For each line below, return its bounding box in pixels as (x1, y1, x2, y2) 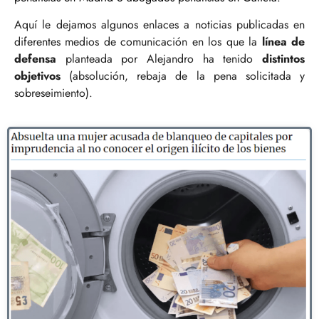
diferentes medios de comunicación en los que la (14, 33, 262, 51)
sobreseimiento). (14, 85, 93, 102)
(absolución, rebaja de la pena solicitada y (61, 68, 305, 85)
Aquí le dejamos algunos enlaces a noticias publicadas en (14, 16, 305, 33)
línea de (261, 33, 305, 51)
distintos (262, 51, 305, 68)
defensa (14, 51, 56, 68)
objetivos (14, 68, 61, 85)
